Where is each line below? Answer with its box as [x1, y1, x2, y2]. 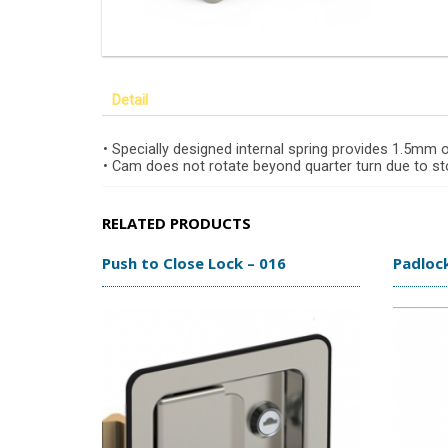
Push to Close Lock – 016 [102, 253, 286, 274]
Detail [111, 92, 148, 110]
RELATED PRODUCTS [102, 212, 251, 233]
